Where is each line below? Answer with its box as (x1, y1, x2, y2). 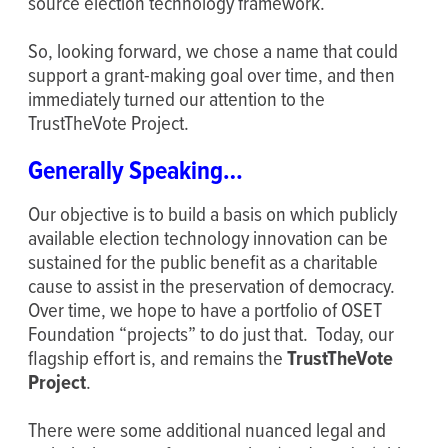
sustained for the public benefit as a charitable (28, 246, 378, 276)
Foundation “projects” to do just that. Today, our (28, 318, 394, 348)
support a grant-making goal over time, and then (28, 60, 395, 90)
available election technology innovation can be (28, 222, 388, 252)
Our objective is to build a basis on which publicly (28, 198, 397, 228)
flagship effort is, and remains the (28, 342, 287, 372)
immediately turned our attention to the (28, 84, 325, 114)
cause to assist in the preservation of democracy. (28, 270, 399, 300)
